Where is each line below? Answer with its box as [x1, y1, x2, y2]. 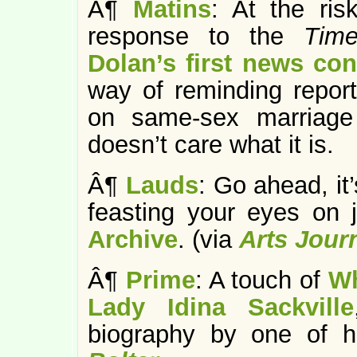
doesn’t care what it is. [88, 131, 334, 159]
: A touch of [194, 266, 328, 294]
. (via [178, 226, 239, 253]
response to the [88, 22, 304, 50]
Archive [88, 226, 178, 253]
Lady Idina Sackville [88, 293, 355, 321]
